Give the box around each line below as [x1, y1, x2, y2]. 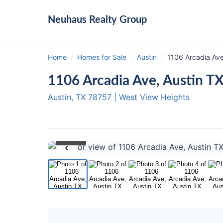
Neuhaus [48, 15, 87, 25]
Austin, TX [48, 92, 86, 102]
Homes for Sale [77, 53, 126, 61]
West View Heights [119, 92, 190, 102]
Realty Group [87, 15, 147, 25]
